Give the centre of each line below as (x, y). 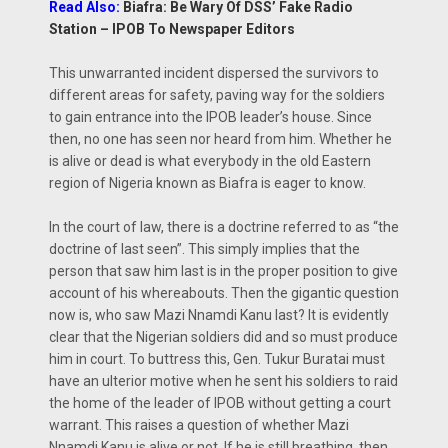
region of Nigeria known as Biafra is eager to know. (207, 183)
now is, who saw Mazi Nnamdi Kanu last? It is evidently (219, 315)
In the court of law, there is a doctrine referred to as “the (224, 227)
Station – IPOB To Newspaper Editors (172, 29)
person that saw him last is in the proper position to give (223, 271)
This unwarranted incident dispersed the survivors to (214, 73)
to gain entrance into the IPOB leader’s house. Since (210, 117)
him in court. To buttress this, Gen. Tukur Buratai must (217, 359)
